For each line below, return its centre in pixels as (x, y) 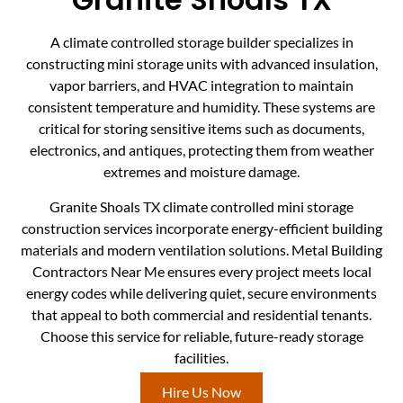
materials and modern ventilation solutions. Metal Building (201, 249)
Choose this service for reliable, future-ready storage (201, 336)
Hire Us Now (201, 392)
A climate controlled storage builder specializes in (201, 42)
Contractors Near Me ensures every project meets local (201, 271)
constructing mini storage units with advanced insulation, (201, 64)
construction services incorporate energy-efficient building (201, 228)
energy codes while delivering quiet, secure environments (201, 292)
